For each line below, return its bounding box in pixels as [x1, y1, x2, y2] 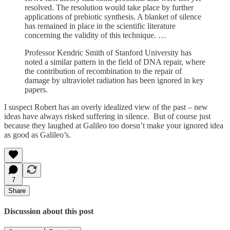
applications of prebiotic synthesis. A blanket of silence [25, 12, 201, 21]
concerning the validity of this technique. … [25, 30, 166, 40]
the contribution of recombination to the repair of [25, 66, 182, 75]
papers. [25, 85, 48, 94]
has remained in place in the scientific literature [25, 21, 176, 30]
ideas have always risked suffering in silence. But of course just [4, 111, 210, 121]
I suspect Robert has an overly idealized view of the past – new [4, 102, 208, 111]
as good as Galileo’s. [4, 130, 71, 139]
